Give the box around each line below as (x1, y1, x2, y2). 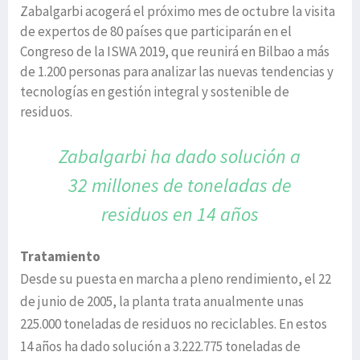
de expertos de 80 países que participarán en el (20, 22, 292, 41)
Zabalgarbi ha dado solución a (59, 144, 301, 170)
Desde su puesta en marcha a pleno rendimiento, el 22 (20, 270, 331, 288)
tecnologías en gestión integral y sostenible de (20, 83, 289, 101)
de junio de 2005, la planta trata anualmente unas (20, 292, 304, 311)
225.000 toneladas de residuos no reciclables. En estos (20, 315, 327, 333)
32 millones (67, 173, 159, 198)
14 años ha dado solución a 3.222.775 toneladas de (20, 337, 301, 356)
